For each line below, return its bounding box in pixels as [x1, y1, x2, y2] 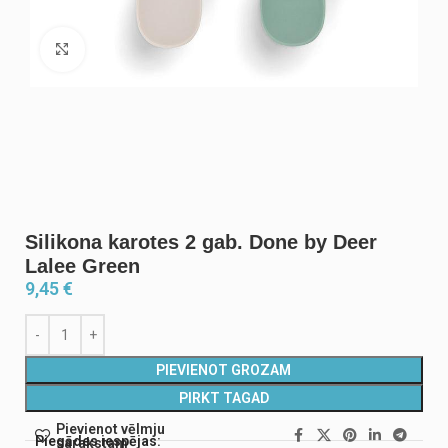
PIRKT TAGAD [178, 389, 269, 406]
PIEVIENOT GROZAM [156, 361, 292, 378]
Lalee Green [25, 254, 140, 277]
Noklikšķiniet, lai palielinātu [84, 41, 242, 57]
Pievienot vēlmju [55, 420, 165, 437]
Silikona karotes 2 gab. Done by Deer [25, 230, 377, 253]
